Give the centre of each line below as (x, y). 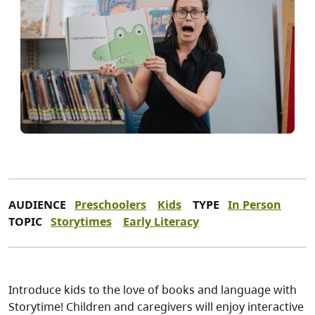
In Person (255, 205)
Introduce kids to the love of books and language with (153, 290)
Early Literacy (161, 222)
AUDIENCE (37, 205)
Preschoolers (110, 205)
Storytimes (81, 222)
